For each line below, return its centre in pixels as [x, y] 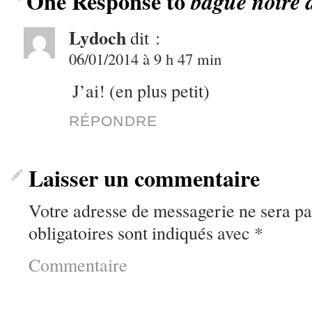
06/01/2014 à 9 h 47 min [145, 58]
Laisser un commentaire [144, 178]
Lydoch [97, 37]
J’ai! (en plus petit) [141, 90]
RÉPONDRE [113, 120]
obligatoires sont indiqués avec [141, 232]
